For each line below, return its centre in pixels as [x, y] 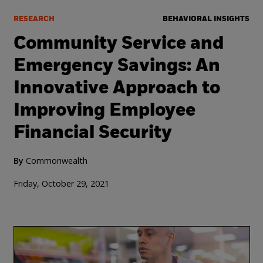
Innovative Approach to [117, 89]
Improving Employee [104, 111]
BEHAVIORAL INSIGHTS [206, 19]
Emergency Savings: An [117, 66]
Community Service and [118, 44]
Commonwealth [56, 161]
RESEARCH [34, 19]
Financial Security [92, 133]
